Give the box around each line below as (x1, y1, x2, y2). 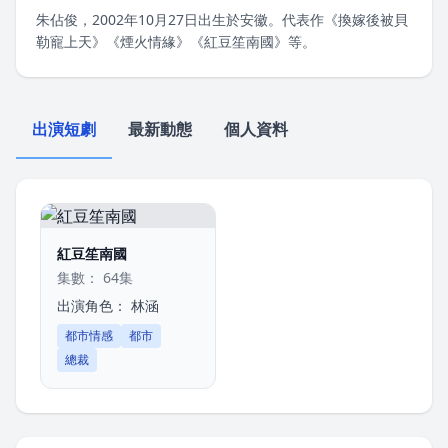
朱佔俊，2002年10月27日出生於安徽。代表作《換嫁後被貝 (36, 10, 408, 29)
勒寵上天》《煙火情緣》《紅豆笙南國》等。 (36, 32, 316, 51)
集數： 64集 (57, 268, 133, 287)
